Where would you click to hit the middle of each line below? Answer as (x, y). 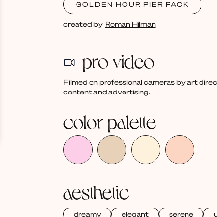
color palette (110, 121)
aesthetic (96, 191)
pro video (118, 60)
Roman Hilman (130, 24)
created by (83, 24)
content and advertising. (107, 92)
